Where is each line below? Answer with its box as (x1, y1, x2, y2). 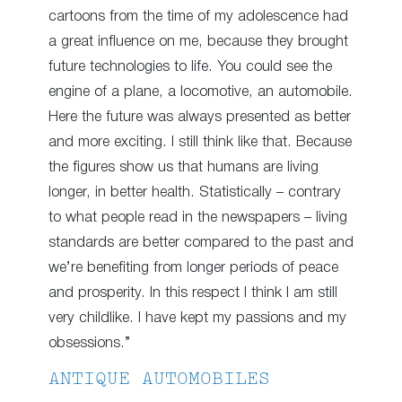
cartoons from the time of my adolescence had (48, 9, 348, 23)
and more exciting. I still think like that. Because (48, 135, 352, 149)
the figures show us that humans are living (48, 160, 319, 174)
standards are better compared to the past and (48, 235, 354, 249)
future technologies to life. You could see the (48, 59, 332, 74)
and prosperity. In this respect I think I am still (48, 285, 337, 300)
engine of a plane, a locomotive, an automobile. (48, 84, 353, 99)
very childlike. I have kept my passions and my (48, 310, 346, 325)
